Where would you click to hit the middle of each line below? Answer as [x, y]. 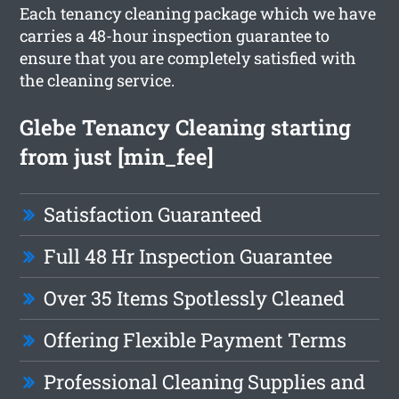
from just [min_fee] [117, 156]
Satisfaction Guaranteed [153, 214]
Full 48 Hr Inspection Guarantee [188, 256]
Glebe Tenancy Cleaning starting [186, 127]
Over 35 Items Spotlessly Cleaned [195, 297]
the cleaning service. [98, 80]
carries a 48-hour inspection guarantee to [175, 35]
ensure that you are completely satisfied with [188, 57]
